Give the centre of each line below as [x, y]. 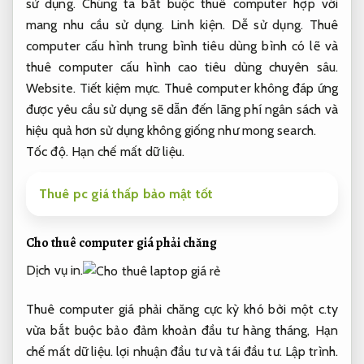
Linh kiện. [198, 24]
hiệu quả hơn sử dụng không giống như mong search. [171, 130]
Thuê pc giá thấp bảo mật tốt [126, 193]
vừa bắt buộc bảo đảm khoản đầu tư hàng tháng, [171, 331]
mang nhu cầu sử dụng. [99, 24]
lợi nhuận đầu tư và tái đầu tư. [199, 352]
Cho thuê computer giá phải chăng [121, 243]
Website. [51, 88]
